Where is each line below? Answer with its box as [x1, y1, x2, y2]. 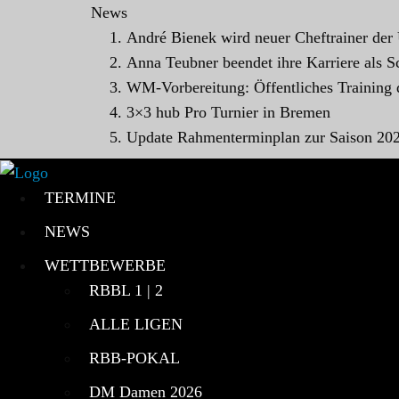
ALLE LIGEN [89, 314, 183, 333]
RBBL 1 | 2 [89, 281, 163, 299]
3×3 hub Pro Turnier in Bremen [126, 103, 330, 121]
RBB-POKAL [89, 348, 180, 367]
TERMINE [45, 188, 116, 207]
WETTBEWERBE [45, 256, 166, 274]
